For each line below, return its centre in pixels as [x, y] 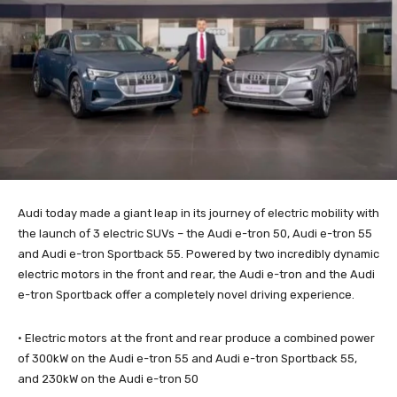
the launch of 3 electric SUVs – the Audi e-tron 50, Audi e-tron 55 [195, 234]
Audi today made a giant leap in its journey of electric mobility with [198, 214]
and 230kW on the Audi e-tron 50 [108, 379]
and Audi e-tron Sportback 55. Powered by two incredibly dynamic [198, 254]
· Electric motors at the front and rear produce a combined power [196, 339]
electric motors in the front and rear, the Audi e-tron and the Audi [196, 275]
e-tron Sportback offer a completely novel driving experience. [186, 295]
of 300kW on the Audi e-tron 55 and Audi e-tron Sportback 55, [187, 359]
